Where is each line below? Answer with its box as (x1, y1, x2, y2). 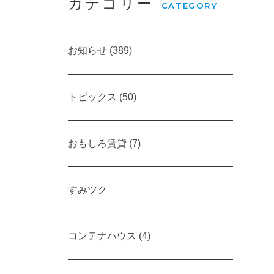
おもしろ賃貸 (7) (68, 138, 141, 149)
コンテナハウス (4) (68, 231, 150, 242)
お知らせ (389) (68, 45, 132, 56)
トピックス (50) (68, 92, 136, 103)
